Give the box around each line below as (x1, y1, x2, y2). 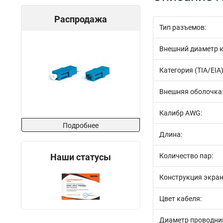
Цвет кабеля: (159, 195, 202, 203)
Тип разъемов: (159, 23, 206, 31)
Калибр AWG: (159, 109, 202, 117)
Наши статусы (50, 152, 111, 162)
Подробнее (63, 121, 99, 129)
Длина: (159, 130, 182, 138)
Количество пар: (159, 152, 213, 160)
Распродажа (54, 14, 107, 24)
